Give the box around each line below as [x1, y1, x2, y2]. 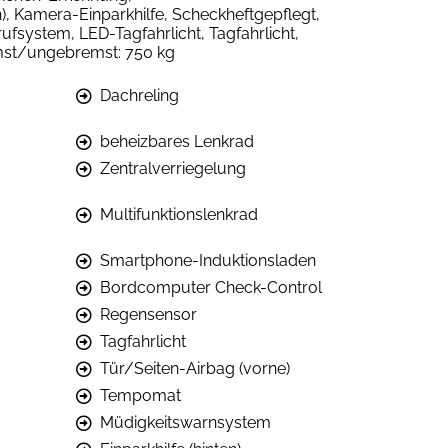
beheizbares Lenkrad [100, 132, 254, 152]
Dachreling [100, 86, 179, 106]
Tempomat [100, 386, 181, 406]
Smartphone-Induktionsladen [100, 251, 316, 271]
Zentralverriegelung [100, 159, 246, 179]
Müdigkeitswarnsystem [100, 413, 271, 433]
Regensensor [100, 305, 197, 325]
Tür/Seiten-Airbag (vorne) [100, 359, 290, 379]
